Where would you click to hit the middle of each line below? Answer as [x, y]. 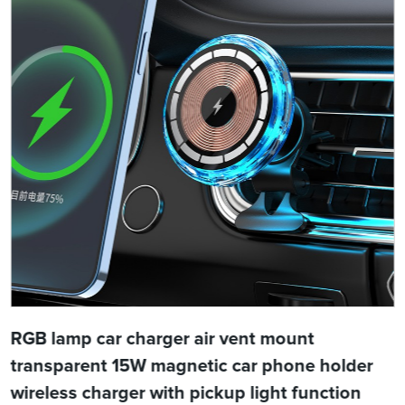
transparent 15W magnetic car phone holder [192, 367]
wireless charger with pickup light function [186, 394]
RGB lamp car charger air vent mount [162, 339]
